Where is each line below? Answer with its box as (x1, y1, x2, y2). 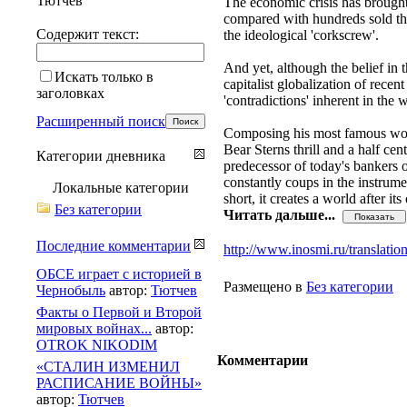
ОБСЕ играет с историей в (36, 265, 202, 282)
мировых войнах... (36, 320, 152, 336)
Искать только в (55, 68, 154, 84)
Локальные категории (53, 179, 189, 195)
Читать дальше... (223, 206, 342, 223)
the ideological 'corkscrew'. (223, 26, 379, 43)
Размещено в (223, 278, 303, 294)
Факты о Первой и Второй (36, 303, 202, 320)
